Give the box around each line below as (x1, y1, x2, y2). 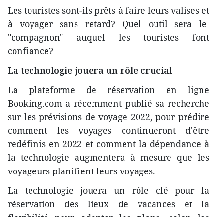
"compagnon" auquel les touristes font (8, 31, 209, 43)
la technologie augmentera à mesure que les (8, 151, 209, 163)
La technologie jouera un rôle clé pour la (8, 184, 209, 196)
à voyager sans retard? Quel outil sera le (8, 17, 209, 30)
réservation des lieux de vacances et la (8, 198, 209, 210)
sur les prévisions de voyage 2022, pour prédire (8, 110, 209, 123)
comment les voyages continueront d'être (8, 124, 209, 136)
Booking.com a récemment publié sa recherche (8, 97, 209, 109)
